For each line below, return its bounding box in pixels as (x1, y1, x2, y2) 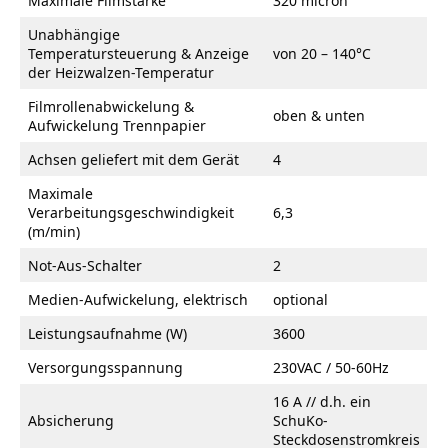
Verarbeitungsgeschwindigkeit (28, 202, 234, 222)
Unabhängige (28, 24, 120, 44)
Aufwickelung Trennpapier (28, 115, 206, 135)
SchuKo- (273, 410, 328, 430)
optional (273, 289, 328, 309)
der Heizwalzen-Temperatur (28, 62, 214, 82)
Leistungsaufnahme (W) (28, 323, 187, 343)
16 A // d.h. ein (273, 391, 371, 411)
